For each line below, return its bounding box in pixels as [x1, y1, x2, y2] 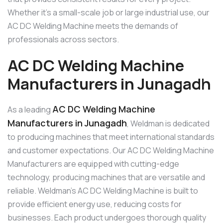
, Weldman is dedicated [127, 117, 210, 129]
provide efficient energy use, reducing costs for [7, 198, 182, 210]
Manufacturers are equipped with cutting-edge [7, 158, 179, 169]
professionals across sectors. [7, 34, 119, 45]
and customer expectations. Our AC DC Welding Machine [7, 144, 214, 156]
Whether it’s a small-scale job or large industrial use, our [7, 7, 210, 18]
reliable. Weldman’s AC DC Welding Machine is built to [7, 185, 198, 196]
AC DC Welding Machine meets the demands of [7, 20, 178, 32]
